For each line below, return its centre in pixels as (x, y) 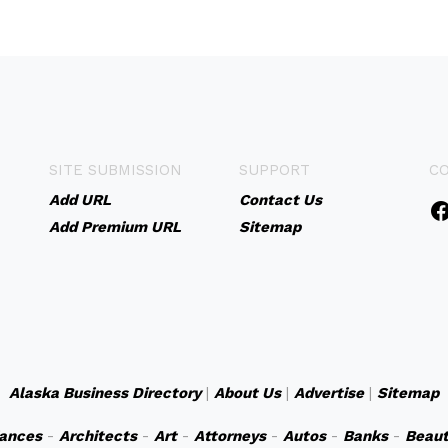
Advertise (329, 393)
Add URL (79, 200)
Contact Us (280, 200)
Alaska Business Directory (105, 393)
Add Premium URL (114, 227)
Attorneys (229, 436)
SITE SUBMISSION (115, 170)
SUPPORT (274, 170)
